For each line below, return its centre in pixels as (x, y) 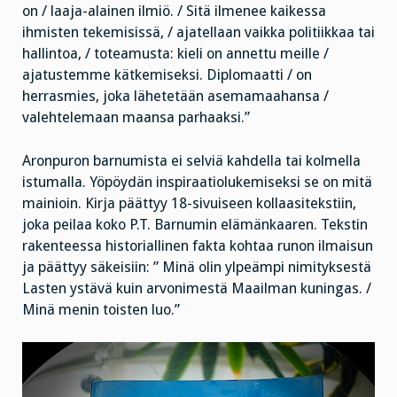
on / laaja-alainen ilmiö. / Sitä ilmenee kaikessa (174, 11)
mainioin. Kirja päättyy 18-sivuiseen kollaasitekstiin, (189, 203)
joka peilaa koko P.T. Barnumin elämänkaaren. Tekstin (195, 224)
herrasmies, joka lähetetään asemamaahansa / (175, 96)
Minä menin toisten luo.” (101, 309)
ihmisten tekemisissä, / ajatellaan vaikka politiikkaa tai (198, 32)
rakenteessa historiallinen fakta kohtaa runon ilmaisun (198, 245)
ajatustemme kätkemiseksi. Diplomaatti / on (167, 74)
